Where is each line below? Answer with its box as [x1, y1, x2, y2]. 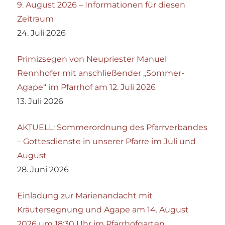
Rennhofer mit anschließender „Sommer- [17, 68, 185, 78]
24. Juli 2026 [17, 28, 66, 38]
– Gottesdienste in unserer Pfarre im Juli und [17, 136, 196, 146]
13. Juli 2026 [17, 96, 64, 106]
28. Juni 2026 [17, 164, 69, 174]
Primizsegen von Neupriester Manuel [17, 54, 167, 64]
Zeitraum [17, 14, 54, 24]
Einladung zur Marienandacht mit [17, 190, 153, 200]
